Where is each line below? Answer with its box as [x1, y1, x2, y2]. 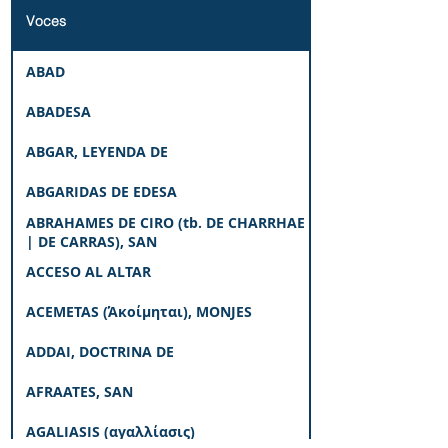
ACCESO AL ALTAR [26, 261, 151, 281]
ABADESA [26, 101, 91, 121]
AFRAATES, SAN [26, 381, 133, 401]
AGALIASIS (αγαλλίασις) [26, 421, 195, 441]
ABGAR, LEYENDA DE [26, 141, 168, 161]
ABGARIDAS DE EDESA [26, 181, 177, 201]
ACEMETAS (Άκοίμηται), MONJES [26, 301, 252, 321]
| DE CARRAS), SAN [26, 232, 157, 251]
